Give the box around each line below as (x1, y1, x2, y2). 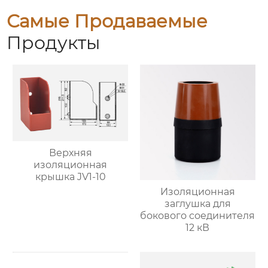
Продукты (7, 31, 101, 54)
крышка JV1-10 (35, 171, 106, 183)
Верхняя (48, 147, 92, 159)
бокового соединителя (140, 210, 255, 221)
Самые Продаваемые (7, 10, 208, 32)
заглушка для (164, 198, 231, 209)
